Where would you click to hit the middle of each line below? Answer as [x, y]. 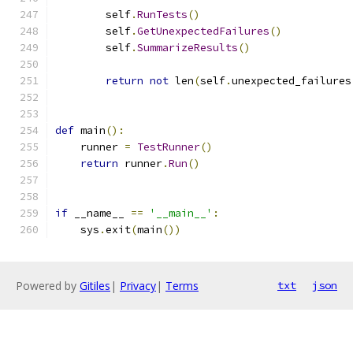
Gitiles [95, 286]
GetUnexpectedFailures [203, 31]
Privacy [138, 286]
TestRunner [169, 147]
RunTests [162, 15]
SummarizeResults [188, 48]
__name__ [99, 213]
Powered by [48, 286]
